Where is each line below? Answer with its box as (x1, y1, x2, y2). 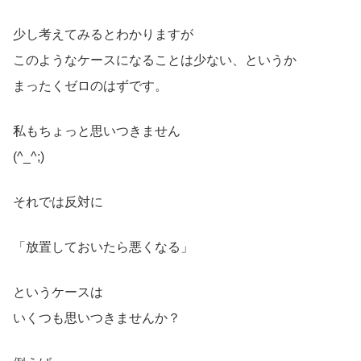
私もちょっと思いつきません (13, 123, 180, 138)
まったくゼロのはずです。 (13, 78, 168, 93)
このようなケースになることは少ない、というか (13, 52, 297, 67)
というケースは (13, 284, 103, 299)
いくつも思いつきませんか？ (13, 310, 180, 325)
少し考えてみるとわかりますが (13, 27, 193, 41)
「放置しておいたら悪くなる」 (13, 239, 193, 254)
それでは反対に (13, 194, 103, 209)
